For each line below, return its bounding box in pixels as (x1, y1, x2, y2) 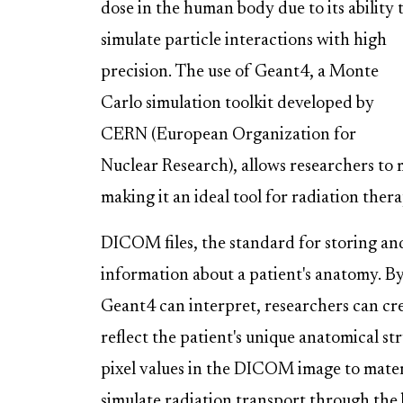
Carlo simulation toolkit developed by (101, 94, 374, 112)
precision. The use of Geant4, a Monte (101, 63, 379, 81)
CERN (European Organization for (101, 126, 356, 144)
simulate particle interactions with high (101, 31, 387, 49)
